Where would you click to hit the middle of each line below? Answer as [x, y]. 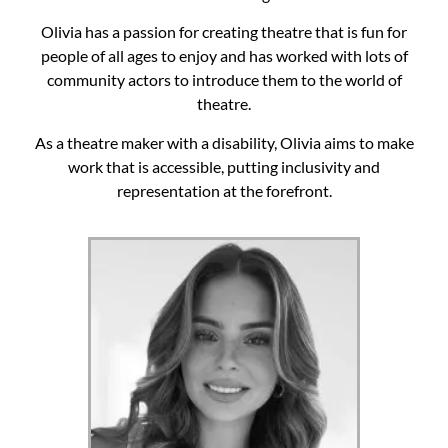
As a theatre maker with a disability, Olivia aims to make [224, 142]
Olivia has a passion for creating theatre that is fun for [224, 32]
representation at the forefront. [224, 190]
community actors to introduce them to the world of [224, 80]
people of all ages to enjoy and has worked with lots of [224, 56]
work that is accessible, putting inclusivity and [224, 166]
